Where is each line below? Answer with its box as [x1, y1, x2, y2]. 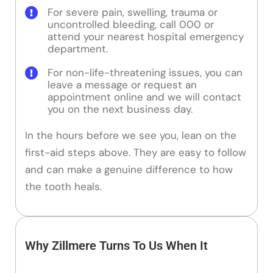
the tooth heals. [25, 180, 102, 194]
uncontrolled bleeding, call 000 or [48, 18, 214, 32]
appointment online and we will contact [48, 90, 241, 104]
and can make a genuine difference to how [25, 163, 233, 177]
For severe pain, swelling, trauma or [48, 5, 218, 19]
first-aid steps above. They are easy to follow [25, 146, 246, 160]
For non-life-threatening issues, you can [48, 66, 243, 80]
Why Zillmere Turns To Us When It [25, 238, 208, 253]
